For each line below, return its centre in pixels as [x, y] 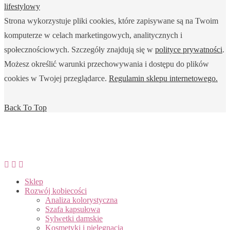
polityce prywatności [189, 49]
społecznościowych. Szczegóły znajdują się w [80, 49]
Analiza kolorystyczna [81, 200]
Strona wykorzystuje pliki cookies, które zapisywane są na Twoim [111, 21]
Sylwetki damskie [74, 219]
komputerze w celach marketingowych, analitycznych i [93, 35]
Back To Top [25, 107]
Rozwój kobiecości [56, 191]
